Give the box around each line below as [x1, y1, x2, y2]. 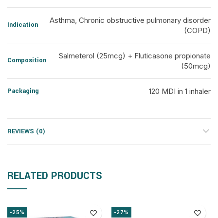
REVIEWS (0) [7, 127, 45, 136]
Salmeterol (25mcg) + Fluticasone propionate [59, 51, 211, 60]
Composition [7, 56, 46, 65]
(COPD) [184, 26, 211, 35]
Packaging [7, 87, 39, 95]
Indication [7, 20, 38, 29]
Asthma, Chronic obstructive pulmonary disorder [50, 16, 211, 25]
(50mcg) [181, 61, 211, 71]
